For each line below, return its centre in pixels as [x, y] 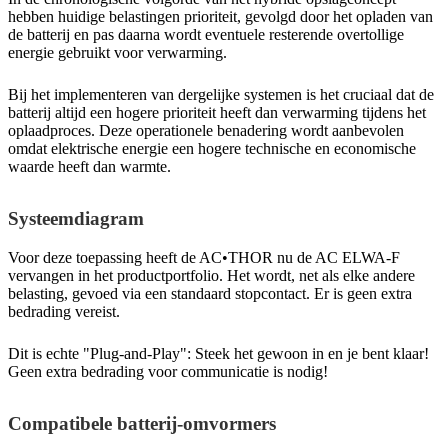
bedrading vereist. [64, 311]
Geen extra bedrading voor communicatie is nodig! [168, 371]
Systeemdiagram [76, 218]
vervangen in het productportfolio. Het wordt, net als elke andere [211, 275]
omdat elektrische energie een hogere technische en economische [212, 148]
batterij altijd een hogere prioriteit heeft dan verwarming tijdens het [217, 112]
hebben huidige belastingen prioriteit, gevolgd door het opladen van [220, 16]
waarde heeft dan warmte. [89, 166]
